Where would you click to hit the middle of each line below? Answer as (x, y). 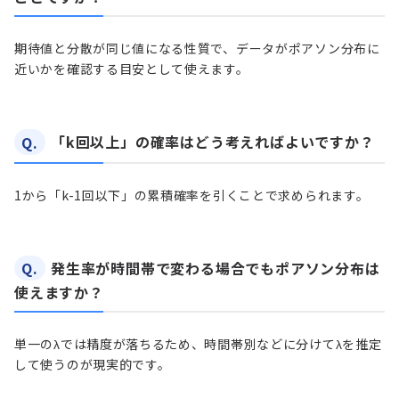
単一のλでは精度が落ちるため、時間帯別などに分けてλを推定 (198, 344)
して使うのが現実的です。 (93, 365)
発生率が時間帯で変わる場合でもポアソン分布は (216, 269)
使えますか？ (59, 293)
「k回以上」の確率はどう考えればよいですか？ (213, 142)
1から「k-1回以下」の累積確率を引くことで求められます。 (192, 195)
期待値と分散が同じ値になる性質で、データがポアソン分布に (197, 49)
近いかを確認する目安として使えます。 (132, 69)
